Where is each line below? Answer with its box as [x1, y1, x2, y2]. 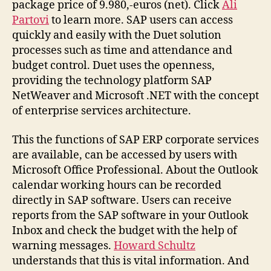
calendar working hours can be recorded [12, 178, 221, 192]
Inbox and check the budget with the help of [12, 223, 237, 238]
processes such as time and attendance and [12, 44, 232, 57]
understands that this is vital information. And [12, 253, 249, 268]
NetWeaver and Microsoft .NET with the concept [12, 89, 259, 103]
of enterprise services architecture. [12, 104, 191, 118]
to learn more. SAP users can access [49, 13, 233, 27]
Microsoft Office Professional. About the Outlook [12, 163, 258, 177]
